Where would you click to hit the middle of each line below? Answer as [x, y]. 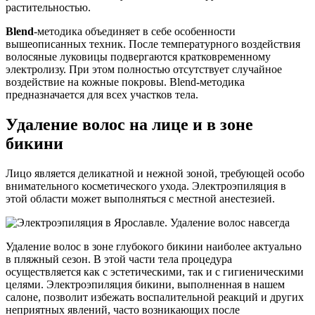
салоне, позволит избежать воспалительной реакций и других [155, 297]
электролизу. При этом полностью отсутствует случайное [144, 70]
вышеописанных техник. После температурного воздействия [153, 44]
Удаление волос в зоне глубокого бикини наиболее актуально [154, 247]
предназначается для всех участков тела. [102, 95]
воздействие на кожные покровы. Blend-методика [125, 82]
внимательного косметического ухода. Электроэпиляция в [146, 186]
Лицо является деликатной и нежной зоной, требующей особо [155, 174]
